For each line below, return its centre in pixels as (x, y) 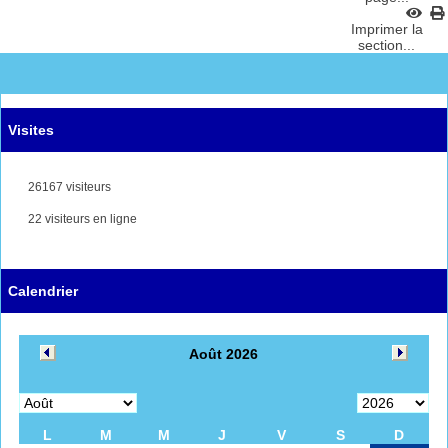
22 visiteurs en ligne (81, 218)
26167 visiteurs (68, 186)
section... (387, 44)
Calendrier (43, 290)
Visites (31, 129)
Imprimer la (387, 28)
